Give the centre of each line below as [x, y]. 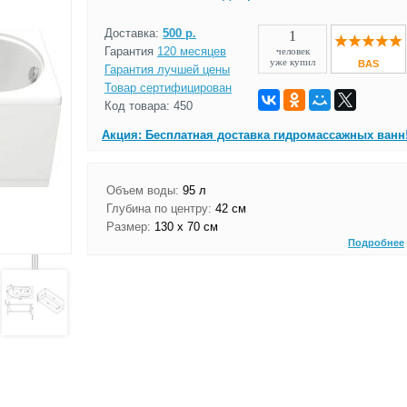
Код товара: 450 [149, 106]
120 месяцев [192, 51]
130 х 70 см [184, 227]
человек [293, 51]
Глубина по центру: [159, 208]
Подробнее [376, 243]
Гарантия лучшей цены [167, 69]
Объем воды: [143, 190]
